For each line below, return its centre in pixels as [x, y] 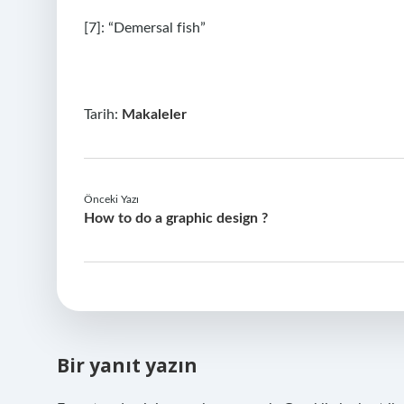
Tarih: [103, 115]
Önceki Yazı [111, 199]
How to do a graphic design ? [176, 218]
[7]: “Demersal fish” [145, 28]
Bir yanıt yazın [127, 365]
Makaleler [154, 115]
